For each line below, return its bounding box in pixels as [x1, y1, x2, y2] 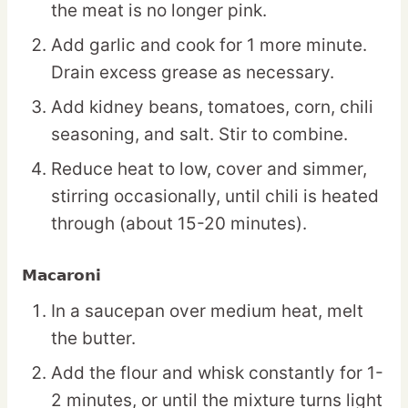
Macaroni [22, 266, 101, 285]
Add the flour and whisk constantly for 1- [51, 362, 383, 384]
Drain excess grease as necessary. [51, 62, 334, 84]
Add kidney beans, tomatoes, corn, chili [51, 97, 373, 118]
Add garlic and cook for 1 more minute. [51, 35, 367, 56]
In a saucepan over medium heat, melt [51, 301, 363, 322]
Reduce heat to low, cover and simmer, [51, 158, 367, 180]
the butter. [51, 328, 136, 350]
